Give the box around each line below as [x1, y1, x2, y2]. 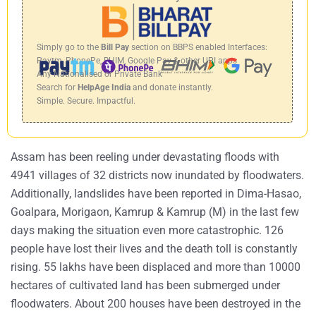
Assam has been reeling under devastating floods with [11, 150, 279, 164]
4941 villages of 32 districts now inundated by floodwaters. [11, 169, 304, 183]
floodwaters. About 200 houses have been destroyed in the [11, 297, 300, 311]
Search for [37, 83, 78, 93]
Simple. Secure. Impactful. [37, 96, 135, 107]
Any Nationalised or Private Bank [37, 69, 162, 80]
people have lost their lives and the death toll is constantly [11, 242, 298, 256]
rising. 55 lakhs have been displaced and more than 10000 [11, 260, 300, 274]
